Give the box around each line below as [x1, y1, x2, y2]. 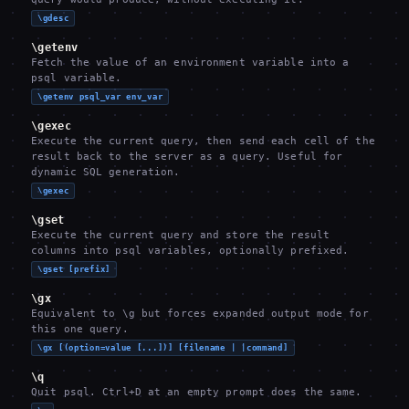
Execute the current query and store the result [31, 229, 330, 241]
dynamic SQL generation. [31, 166, 181, 178]
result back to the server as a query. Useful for [31, 151, 343, 163]
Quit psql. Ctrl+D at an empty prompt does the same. [31, 386, 362, 398]
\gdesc [37, 14, 69, 23]
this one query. [31, 323, 129, 335]
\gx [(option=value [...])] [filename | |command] [37, 343, 288, 352]
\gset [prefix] [37, 265, 111, 274]
